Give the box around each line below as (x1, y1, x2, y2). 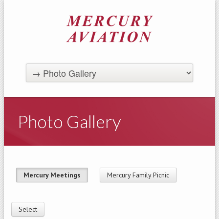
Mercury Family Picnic (107, 171, 169, 180)
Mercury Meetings (23, 171, 81, 180)
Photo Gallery (18, 110, 121, 132)
